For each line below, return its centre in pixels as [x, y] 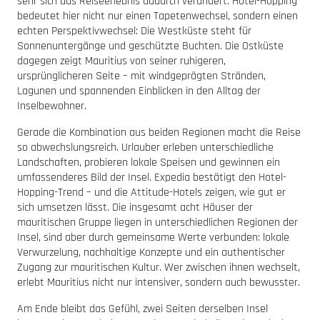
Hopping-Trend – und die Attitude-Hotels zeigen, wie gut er [151, 193]
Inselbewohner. [52, 106]
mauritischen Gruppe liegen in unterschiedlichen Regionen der [157, 223]
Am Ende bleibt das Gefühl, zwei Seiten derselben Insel [142, 309]
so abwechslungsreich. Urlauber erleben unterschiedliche [145, 148]
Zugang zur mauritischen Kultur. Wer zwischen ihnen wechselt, [159, 268]
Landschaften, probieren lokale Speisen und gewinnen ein [149, 163]
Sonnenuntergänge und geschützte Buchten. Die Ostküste [150, 46]
